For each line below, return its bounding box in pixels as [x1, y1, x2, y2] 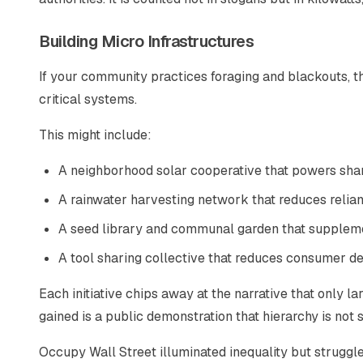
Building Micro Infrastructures [39, 31, 254, 52]
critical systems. [39, 91, 137, 108]
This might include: [39, 126, 152, 143]
